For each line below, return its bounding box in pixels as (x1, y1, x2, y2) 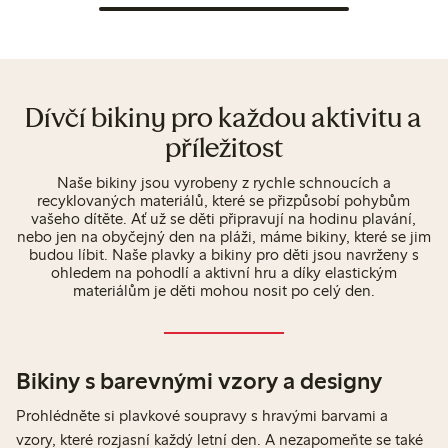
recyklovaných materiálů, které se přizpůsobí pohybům (37, 191, 411, 211)
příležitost (164, 136, 283, 165)
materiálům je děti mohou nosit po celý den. (72, 281, 375, 301)
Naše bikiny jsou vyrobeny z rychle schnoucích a (56, 173, 391, 193)
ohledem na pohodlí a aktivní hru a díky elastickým (50, 263, 397, 283)
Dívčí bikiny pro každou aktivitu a (25, 106, 423, 135)
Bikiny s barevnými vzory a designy (16, 366, 382, 396)
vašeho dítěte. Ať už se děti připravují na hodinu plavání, (31, 209, 417, 229)
